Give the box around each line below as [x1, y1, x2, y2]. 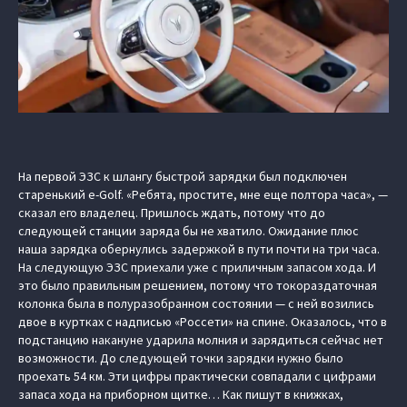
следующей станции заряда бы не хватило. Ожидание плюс [18, 223, 359, 239]
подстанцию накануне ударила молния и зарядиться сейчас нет [18, 332, 383, 348]
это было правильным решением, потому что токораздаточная [18, 277, 377, 293]
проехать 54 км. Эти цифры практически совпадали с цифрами [18, 368, 376, 384]
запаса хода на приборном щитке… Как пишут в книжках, [18, 386, 343, 402]
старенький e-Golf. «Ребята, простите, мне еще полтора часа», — [18, 186, 388, 203]
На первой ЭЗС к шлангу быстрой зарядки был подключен [18, 168, 347, 184]
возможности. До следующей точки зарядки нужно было [18, 350, 343, 366]
